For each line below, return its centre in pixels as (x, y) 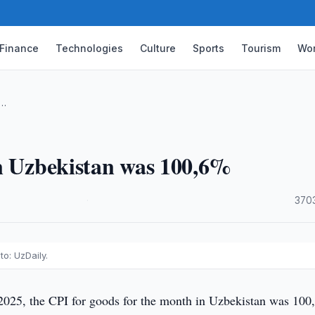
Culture (158, 48)
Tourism (261, 48)
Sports (209, 48)
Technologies (90, 48)
